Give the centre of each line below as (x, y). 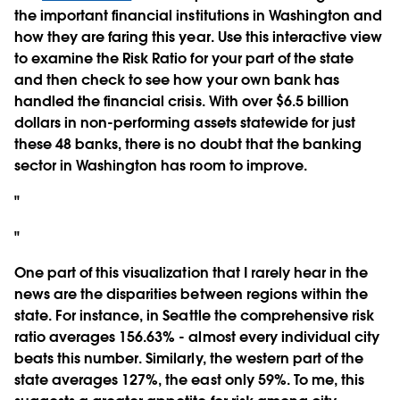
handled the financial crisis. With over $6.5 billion (182, 101)
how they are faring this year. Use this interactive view (199, 37)
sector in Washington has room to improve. (161, 165)
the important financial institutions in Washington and (199, 15)
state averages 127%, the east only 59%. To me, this (189, 379)
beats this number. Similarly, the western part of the (189, 358)
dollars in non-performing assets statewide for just (185, 122)
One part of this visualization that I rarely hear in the (192, 272)
